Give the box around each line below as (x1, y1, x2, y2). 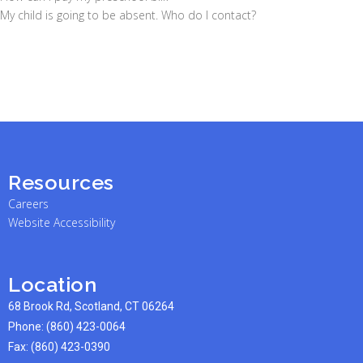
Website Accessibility (8, 215, 115, 230)
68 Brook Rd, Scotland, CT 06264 (8, 300, 174, 313)
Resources (8, 170, 114, 194)
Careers (8, 196, 49, 211)
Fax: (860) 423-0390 (8, 340, 110, 353)
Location (8, 272, 96, 297)
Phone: (8, 320, 46, 333)
